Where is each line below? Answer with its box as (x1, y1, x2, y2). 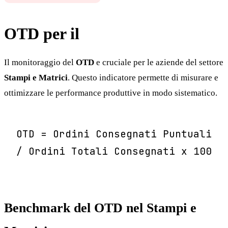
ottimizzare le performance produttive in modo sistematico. (4, 88, 217, 98)
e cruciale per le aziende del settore (94, 57, 223, 67)
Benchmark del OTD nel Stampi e (4, 200, 196, 215)
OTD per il (4, 24, 83, 43)
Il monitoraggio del (4, 57, 76, 67)
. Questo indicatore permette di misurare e (68, 72, 218, 82)
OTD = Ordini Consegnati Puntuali (16, 127, 212, 140)
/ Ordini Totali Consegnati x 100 (16, 144, 212, 158)
